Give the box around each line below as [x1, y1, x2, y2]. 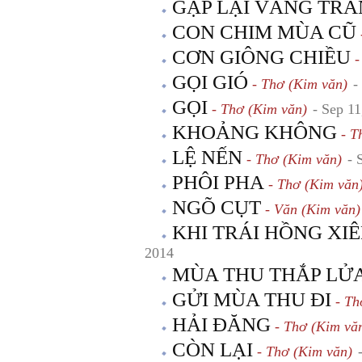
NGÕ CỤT [172, 196, 261, 218]
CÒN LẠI [172, 339, 253, 360]
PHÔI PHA [172, 171, 264, 193]
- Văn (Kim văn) [261, 201, 360, 217]
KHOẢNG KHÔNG [172, 121, 337, 143]
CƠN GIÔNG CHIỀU [172, 46, 351, 68]
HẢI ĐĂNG [172, 314, 271, 335]
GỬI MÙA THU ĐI [172, 288, 331, 310]
